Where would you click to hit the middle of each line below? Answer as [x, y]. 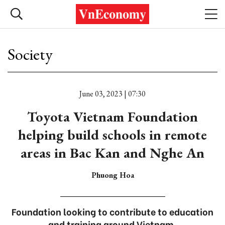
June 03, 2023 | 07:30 [113, 94]
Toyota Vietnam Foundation [113, 117]
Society [30, 54]
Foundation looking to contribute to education [113, 211]
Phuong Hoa [113, 175]
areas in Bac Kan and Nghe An [113, 153]
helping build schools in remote [113, 135]
